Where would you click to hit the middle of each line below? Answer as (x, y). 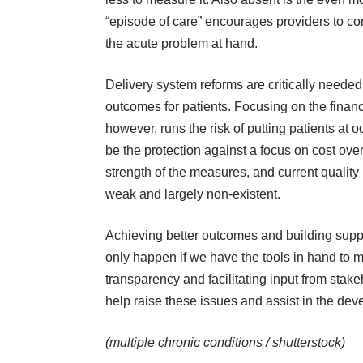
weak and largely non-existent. (193, 194)
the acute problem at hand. (181, 44)
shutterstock (307, 343)
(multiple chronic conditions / (189, 343)
